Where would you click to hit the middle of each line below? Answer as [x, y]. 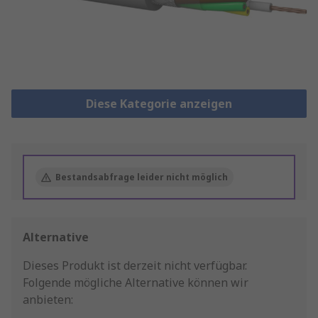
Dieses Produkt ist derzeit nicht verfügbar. [135, 266]
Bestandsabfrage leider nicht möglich [142, 177]
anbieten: [48, 300]
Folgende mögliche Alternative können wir [136, 283]
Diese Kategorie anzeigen [159, 104]
